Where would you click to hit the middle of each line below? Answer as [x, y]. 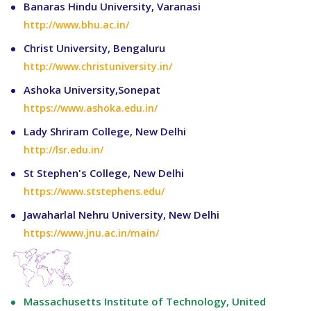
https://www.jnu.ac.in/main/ [92, 233]
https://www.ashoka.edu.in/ [91, 108]
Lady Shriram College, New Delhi [105, 132]
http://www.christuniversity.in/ [98, 67]
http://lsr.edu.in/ [64, 150]
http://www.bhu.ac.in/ [77, 25]
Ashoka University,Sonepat [92, 90]
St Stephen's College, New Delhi [104, 173]
